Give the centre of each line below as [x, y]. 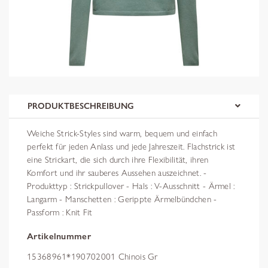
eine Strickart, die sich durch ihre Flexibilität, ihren [118, 159]
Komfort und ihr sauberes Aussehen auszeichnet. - [117, 173]
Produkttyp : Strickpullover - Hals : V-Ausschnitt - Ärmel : [131, 186]
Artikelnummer [59, 236]
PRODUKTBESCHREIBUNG [81, 106]
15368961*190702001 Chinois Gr [92, 257]
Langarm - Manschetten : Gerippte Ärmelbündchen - [122, 199]
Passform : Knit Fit [60, 212]
